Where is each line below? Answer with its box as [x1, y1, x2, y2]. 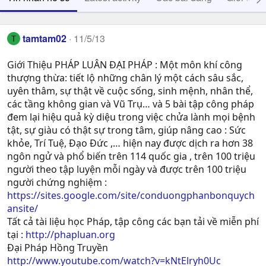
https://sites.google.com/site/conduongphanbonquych [7, 189, 255, 202]
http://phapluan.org [26, 228, 115, 242]
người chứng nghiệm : [7, 176, 107, 189]
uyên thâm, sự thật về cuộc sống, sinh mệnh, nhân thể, [7, 84, 253, 98]
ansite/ [7, 202, 38, 216]
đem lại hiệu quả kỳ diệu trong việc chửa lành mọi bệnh [7, 110, 255, 124]
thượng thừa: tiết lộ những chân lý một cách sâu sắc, [7, 71, 243, 85]
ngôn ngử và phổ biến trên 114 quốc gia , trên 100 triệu [7, 150, 255, 163]
